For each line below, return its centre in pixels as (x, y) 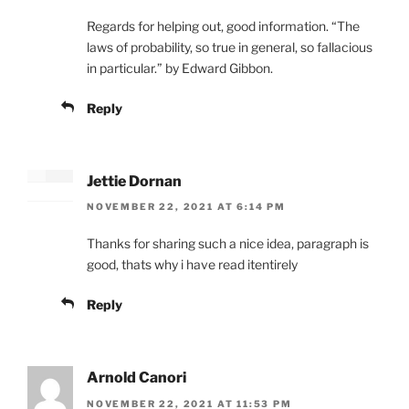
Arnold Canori (136, 378)
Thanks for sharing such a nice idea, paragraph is (228, 244)
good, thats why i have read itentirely (192, 265)
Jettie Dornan (134, 181)
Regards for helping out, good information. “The (223, 26)
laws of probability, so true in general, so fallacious (230, 47)
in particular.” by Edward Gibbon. (180, 68)
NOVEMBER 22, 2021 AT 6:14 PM (186, 207)
